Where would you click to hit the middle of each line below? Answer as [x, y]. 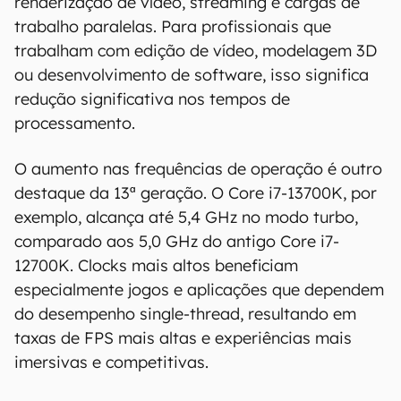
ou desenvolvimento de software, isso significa [192, 75]
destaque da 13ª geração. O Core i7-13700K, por [196, 193]
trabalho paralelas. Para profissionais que [173, 26]
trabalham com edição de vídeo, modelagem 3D [196, 51]
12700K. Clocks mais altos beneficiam [156, 265]
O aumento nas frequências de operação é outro [198, 169]
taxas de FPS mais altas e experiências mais [183, 338]
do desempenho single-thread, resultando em [185, 314]
